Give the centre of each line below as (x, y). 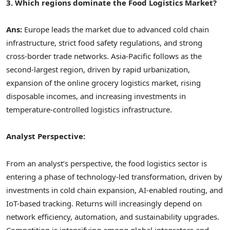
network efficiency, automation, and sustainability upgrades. (113, 216)
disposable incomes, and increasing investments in (96, 96)
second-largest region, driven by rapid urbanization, (98, 69)
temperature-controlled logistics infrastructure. (89, 109)
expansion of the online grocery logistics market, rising (103, 83)
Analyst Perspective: (46, 136)
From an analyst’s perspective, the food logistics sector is (107, 163)
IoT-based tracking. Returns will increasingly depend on (104, 203)
